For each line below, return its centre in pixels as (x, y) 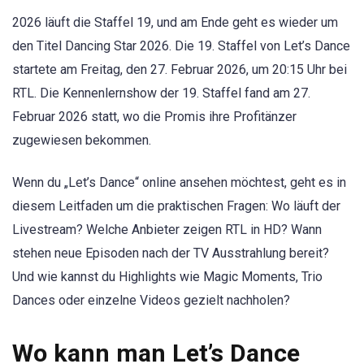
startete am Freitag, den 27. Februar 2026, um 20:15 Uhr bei (180, 69)
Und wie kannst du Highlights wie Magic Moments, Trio (167, 276)
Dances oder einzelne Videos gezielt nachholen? (151, 300)
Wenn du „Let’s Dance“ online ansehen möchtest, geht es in (179, 182)
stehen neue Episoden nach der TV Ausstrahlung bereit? (171, 253)
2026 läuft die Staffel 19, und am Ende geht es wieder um (175, 22)
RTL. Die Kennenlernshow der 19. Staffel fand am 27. (161, 93)
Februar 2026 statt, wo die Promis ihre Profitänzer (154, 116)
